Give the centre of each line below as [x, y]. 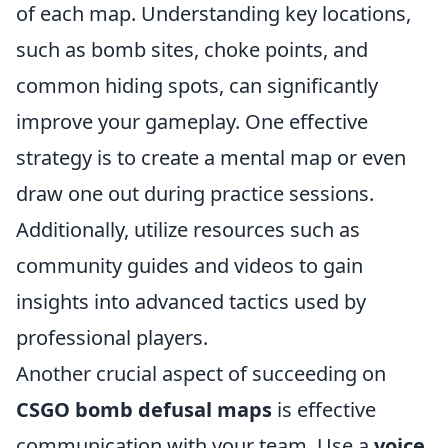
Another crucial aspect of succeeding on [201, 373]
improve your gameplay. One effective [192, 121]
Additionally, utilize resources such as [188, 229]
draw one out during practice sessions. [195, 193]
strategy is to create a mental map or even [211, 157]
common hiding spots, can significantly [197, 85]
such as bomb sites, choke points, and [192, 49]
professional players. [112, 337]
